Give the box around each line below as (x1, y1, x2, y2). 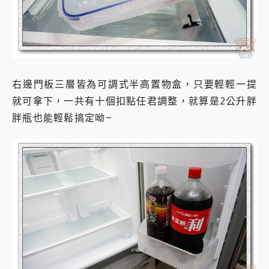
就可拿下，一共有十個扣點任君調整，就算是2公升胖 (12, 94, 257, 108)
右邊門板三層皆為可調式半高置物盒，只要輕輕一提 (12, 77, 257, 91)
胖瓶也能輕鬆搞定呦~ (12, 111, 112, 125)
